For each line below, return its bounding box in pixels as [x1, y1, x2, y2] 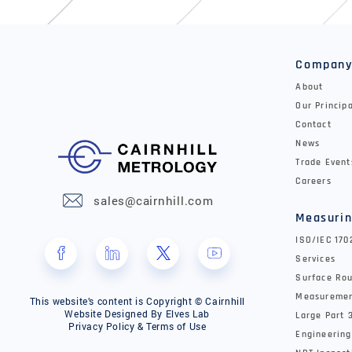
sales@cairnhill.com [93, 192, 214, 209]
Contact [295, 118, 332, 130]
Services [295, 252, 335, 265]
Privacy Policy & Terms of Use [68, 319, 207, 332]
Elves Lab [165, 306, 210, 320]
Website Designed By [64, 306, 166, 320]
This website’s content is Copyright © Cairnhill [29, 294, 245, 307]
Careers [295, 174, 332, 187]
